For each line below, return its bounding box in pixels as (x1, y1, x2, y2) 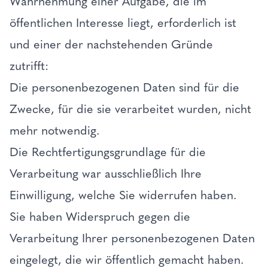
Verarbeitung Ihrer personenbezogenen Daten (10, 231, 255, 245)
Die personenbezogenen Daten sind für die (10, 80, 239, 95)
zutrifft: (10, 59, 52, 73)
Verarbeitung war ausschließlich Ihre (10, 166, 202, 181)
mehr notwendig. (10, 123, 103, 138)
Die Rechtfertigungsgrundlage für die (10, 145, 206, 159)
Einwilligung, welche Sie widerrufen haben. (10, 188, 240, 202)
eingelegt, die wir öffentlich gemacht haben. (10, 252, 248, 267)
